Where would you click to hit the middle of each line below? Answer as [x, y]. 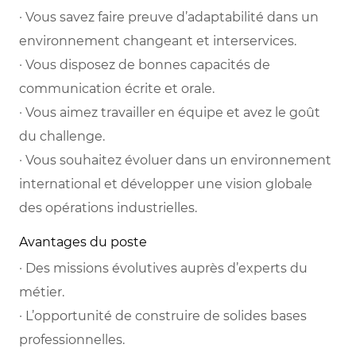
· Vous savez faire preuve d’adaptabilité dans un [169, 17]
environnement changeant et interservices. [158, 41]
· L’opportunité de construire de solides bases [163, 316]
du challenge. [62, 137]
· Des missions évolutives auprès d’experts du [163, 269]
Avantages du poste [83, 242]
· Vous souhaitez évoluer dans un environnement [175, 161]
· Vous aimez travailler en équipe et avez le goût [170, 113]
